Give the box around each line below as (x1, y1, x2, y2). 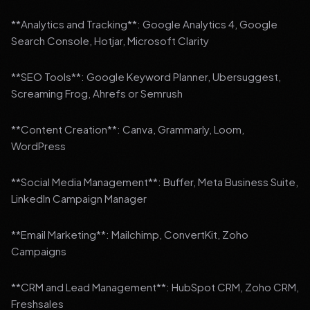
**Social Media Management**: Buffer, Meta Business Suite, (11, 175, 298, 188)
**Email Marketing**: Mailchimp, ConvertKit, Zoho (11, 228, 248, 241)
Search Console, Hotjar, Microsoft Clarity (11, 34, 209, 47)
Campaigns (11, 244, 66, 257)
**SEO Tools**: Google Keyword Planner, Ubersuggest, (11, 70, 281, 83)
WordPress (11, 139, 66, 152)
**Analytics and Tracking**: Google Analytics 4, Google (11, 17, 277, 30)
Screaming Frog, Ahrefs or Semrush (11, 86, 183, 100)
